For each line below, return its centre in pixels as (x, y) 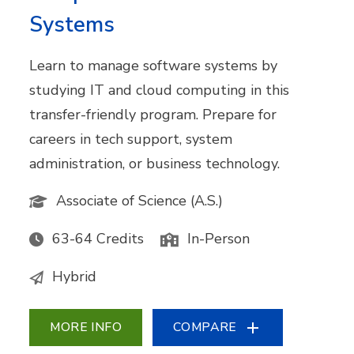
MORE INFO (86, 328)
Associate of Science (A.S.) (140, 200)
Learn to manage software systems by (154, 65)
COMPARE (205, 328)
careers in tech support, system (131, 139)
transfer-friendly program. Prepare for (153, 114)
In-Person (219, 238)
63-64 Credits (98, 238)
